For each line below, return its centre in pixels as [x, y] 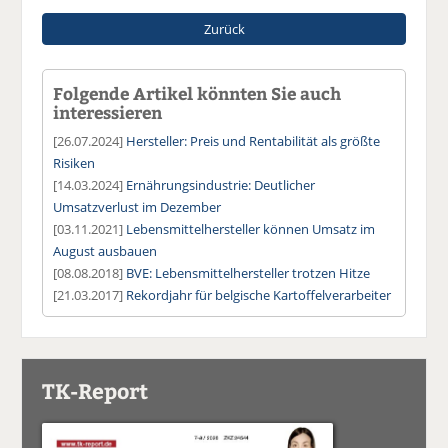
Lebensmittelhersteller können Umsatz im [251, 228]
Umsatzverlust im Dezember [137, 206]
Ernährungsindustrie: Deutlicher [221, 184]
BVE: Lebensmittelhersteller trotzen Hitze [248, 272]
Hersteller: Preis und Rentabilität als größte [253, 140]
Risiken [74, 162]
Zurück [224, 28]
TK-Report [95, 390]
